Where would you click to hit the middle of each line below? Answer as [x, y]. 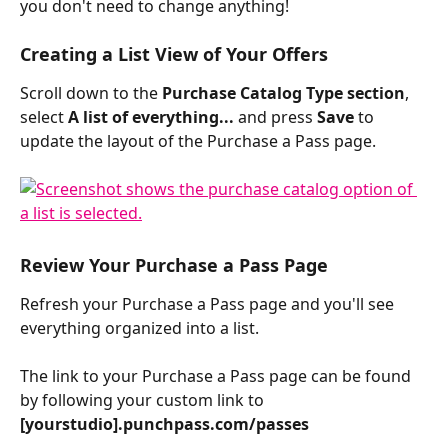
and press [275, 117]
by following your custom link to [144, 400]
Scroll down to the [91, 93]
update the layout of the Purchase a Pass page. [198, 141]
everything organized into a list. [139, 327]
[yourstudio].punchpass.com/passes [164, 424]
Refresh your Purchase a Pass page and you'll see [209, 303]
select [44, 117]
